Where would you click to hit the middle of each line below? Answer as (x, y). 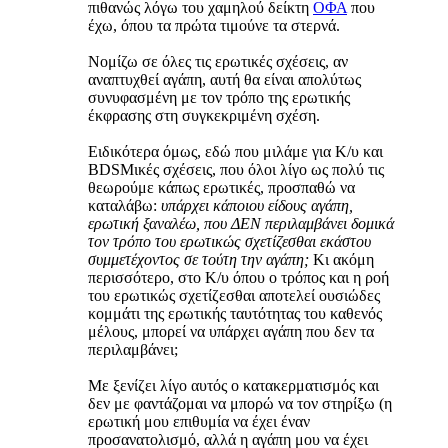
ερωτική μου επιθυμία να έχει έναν (199, 422)
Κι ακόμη (341, 260)
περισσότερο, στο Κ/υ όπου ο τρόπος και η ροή (238, 278)
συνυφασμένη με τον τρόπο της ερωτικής (219, 98)
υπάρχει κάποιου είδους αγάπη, (257, 206)
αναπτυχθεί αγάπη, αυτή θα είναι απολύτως (224, 80)
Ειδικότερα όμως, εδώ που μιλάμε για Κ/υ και (235, 152)
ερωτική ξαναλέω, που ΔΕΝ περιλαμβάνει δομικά (241, 224)
